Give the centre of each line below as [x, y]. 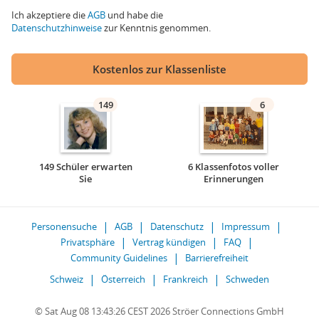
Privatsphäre [87, 242]
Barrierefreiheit [217, 258]
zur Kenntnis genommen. [156, 28]
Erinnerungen [234, 179]
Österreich [123, 279]
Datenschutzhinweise [57, 28]
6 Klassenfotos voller [234, 167]
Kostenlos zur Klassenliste [159, 69]
